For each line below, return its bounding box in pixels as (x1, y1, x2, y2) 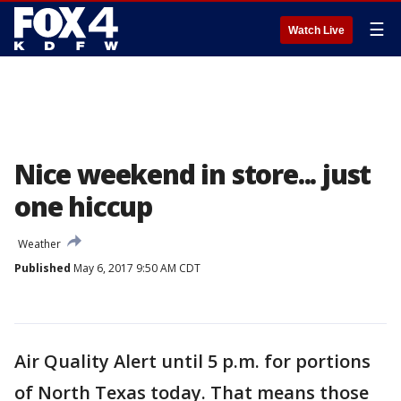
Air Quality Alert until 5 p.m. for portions (14, 349, 371, 373)
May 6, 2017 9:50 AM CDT (71, 260, 200, 276)
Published (14, 260, 71, 276)
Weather (18, 236, 61, 252)
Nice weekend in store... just (14, 156, 371, 192)
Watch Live (288, 24, 345, 37)
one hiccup (14, 188, 153, 225)
